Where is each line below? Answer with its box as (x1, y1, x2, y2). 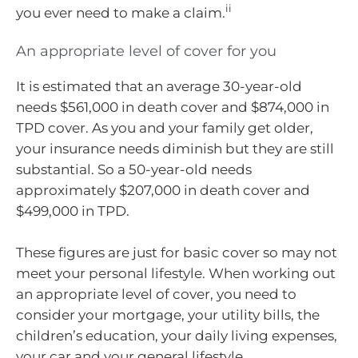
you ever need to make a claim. (16, 4, 225, 21)
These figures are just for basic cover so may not (16, 244, 337, 261)
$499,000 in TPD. (16, 203, 129, 220)
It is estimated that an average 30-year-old (16, 78, 302, 95)
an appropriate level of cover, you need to (16, 285, 296, 302)
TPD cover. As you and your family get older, (16, 120, 313, 137)
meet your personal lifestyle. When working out (16, 265, 336, 281)
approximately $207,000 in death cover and (16, 182, 310, 199)
